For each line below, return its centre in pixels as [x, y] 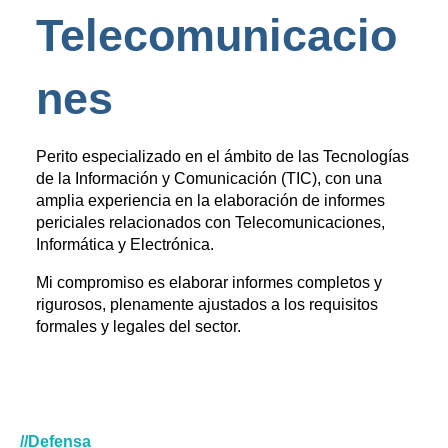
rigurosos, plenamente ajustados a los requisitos [206, 304]
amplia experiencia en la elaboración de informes [210, 200]
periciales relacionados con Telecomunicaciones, [210, 222]
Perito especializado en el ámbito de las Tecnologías [222, 156]
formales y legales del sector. [138, 326]
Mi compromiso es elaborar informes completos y [208, 282]
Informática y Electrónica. [124, 244]
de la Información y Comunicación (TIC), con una [208, 178]
